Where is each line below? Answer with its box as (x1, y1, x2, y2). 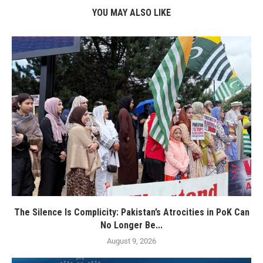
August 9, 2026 (107, 237, 156, 246)
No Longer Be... (100, 220, 163, 231)
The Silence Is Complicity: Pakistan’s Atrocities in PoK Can (14, 207, 249, 218)
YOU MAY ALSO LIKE (92, 7, 171, 19)
